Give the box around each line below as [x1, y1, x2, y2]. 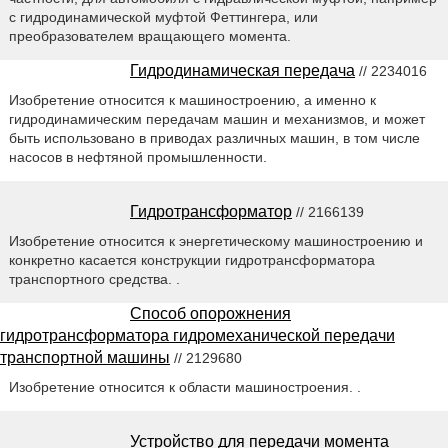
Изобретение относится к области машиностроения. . [8, 378, 361, 395]
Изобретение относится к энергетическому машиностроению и [8, 232, 423, 249]
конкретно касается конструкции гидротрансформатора [8, 251, 375, 268]
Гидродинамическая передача [130, 61, 355, 79]
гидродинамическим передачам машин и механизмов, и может [8, 110, 425, 127]
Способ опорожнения [130, 304, 291, 322]
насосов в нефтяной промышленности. [8, 148, 267, 165]
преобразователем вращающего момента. [8, 27, 291, 44]
